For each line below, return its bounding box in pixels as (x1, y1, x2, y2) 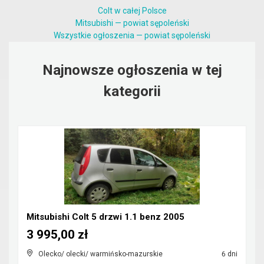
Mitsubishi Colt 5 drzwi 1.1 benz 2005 (27, 212, 184, 222)
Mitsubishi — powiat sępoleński (75, 18, 189, 28)
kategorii (103, 83, 161, 100)
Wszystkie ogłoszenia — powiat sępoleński (54, 31, 210, 40)
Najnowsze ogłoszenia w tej (42, 62, 222, 78)
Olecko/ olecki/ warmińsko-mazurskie (38, 250, 163, 258)
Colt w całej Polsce (97, 6, 167, 15)
